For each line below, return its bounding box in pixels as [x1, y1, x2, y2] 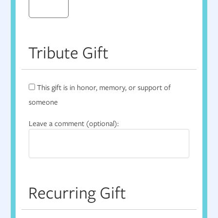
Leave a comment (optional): [29, 118, 119, 129]
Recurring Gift [28, 181, 127, 205]
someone [29, 97, 58, 108]
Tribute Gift [28, 40, 109, 65]
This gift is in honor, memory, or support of [37, 82, 171, 93]
